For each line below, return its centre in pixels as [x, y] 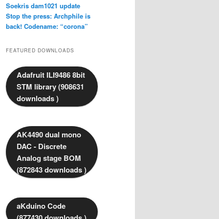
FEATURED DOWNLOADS [40, 51]
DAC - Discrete [42, 146]
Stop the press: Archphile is [48, 16]
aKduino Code [41, 206]
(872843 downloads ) [52, 170]
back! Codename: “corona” [47, 26]
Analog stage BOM [49, 158]
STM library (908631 [50, 87]
